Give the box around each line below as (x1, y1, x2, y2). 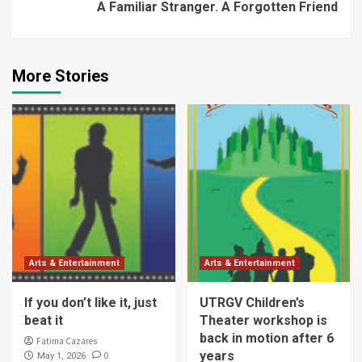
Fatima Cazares (36, 335, 97, 347)
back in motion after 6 (199, 330, 334, 347)
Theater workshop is (199, 313, 327, 329)
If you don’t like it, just (24, 295, 157, 311)
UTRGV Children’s (199, 295, 305, 311)
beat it (24, 313, 63, 329)
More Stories (12, 66, 109, 86)
